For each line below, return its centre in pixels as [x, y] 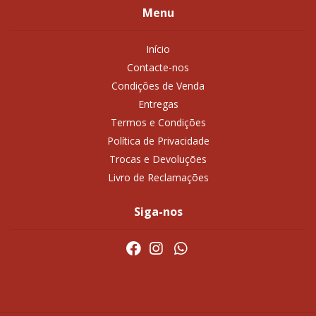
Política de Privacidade [158, 141]
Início [158, 49]
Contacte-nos [158, 68]
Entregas [158, 104]
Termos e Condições [158, 123]
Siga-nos [158, 212]
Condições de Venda [158, 86]
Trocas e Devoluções [158, 159]
